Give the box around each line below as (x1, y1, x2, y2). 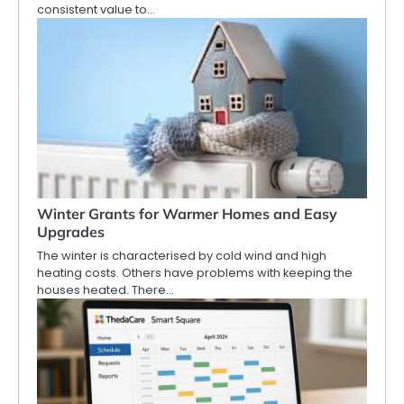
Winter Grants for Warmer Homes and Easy (37, 205, 337, 224)
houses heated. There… (37, 281, 174, 299)
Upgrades (37, 223, 105, 242)
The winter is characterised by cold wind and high (37, 247, 326, 265)
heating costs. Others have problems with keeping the (37, 264, 353, 282)
